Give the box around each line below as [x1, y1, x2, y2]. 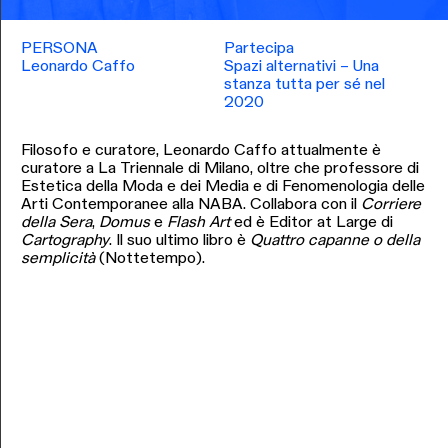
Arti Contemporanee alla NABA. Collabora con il [20, 198, 361, 212]
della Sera [20, 216, 92, 230]
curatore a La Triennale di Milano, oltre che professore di [20, 162, 419, 176]
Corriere [360, 198, 421, 212]
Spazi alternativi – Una [224, 60, 380, 74]
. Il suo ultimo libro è [108, 234, 250, 248]
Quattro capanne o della [249, 234, 420, 248]
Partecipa [224, 42, 295, 56]
